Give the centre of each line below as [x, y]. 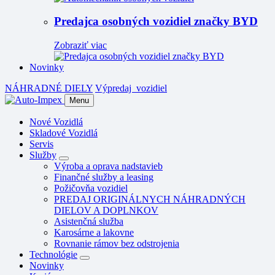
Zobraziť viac [80, 45]
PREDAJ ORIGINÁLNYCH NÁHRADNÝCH [150, 199]
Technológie [53, 255]
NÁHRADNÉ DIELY [49, 88]
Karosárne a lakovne [94, 233]
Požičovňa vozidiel [91, 188]
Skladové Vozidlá [64, 133]
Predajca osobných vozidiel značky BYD [156, 21]
